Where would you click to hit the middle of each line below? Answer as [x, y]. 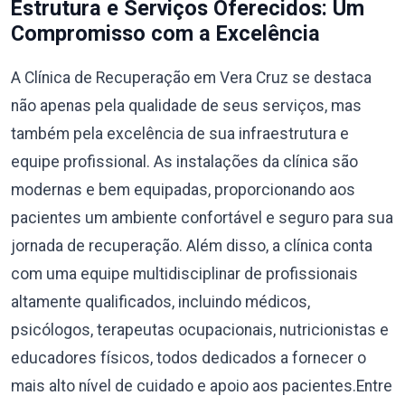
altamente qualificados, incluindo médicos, [160, 302]
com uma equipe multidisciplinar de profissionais [184, 274]
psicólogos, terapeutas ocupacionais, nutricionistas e [200, 330]
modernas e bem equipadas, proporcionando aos [183, 190]
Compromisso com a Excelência [165, 33]
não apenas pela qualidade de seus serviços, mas [186, 106]
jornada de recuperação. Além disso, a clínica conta [192, 246]
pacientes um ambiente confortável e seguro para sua [202, 218]
